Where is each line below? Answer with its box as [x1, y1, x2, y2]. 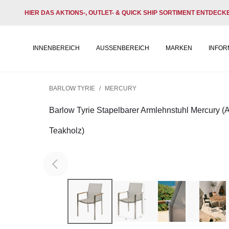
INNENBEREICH [33, 44, 80, 52]
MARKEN [166, 44, 192, 52]
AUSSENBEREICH [96, 44, 149, 52]
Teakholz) [49, 126, 84, 135]
